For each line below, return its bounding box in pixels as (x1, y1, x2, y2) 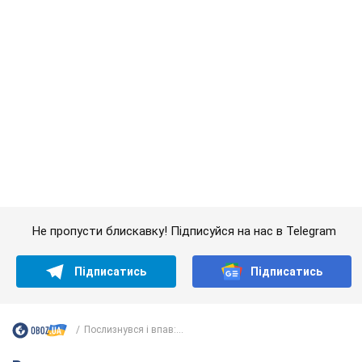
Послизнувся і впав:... (84, 114, 183, 126)
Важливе (23, 146, 82, 166)
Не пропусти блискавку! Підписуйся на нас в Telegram (32, 13, 336, 28)
